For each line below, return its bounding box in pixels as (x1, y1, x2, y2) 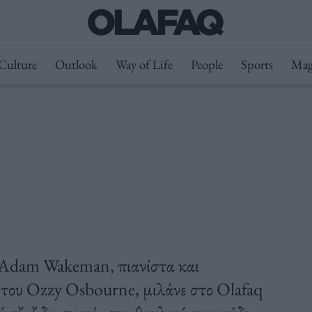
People (190, 56, 223, 73)
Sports (240, 56, 273, 73)
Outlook (54, 56, 97, 73)
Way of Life (115, 56, 173, 73)
